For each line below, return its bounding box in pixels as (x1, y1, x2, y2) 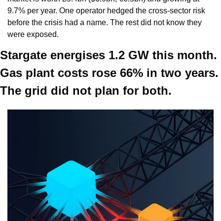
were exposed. (7, 30, 59, 39)
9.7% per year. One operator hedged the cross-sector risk (7, 6, 205, 15)
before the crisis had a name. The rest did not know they (7, 18, 202, 27)
